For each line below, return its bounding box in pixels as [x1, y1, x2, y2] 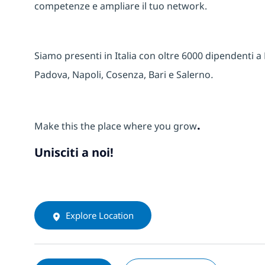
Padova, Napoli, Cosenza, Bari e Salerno [34, 68, 211, 82]
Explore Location [66, 209, 134, 222]
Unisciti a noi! [34, 144, 114, 161]
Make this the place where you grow [34, 119, 197, 133]
